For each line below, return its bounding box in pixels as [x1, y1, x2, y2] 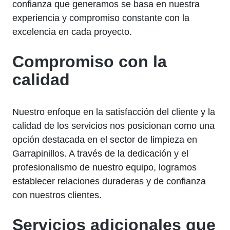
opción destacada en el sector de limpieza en [12, 135, 197, 145]
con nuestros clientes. [12, 190, 102, 201]
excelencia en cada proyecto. [12, 27, 132, 37]
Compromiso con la [12, 52, 167, 71]
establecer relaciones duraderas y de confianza [12, 176, 206, 187]
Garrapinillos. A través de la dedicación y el [12, 148, 188, 159]
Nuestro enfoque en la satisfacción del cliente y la [12, 107, 215, 118]
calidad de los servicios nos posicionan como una [12, 121, 215, 131]
